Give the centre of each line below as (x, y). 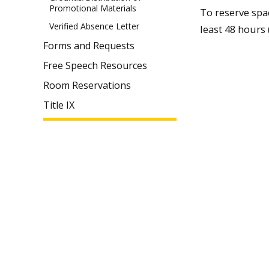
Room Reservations (87, 85)
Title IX (59, 105)
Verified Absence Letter (94, 26)
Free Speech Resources (95, 66)
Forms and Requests (89, 46)
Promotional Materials (93, 8)
